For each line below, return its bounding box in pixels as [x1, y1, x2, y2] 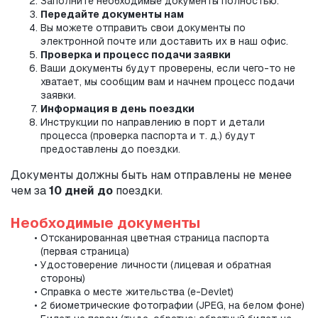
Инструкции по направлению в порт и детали [40, 116, 265, 129]
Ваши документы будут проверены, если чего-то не [40, 62, 295, 75]
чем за [11, 183, 49, 199]
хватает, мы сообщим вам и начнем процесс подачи [40, 75, 295, 89]
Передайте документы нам [40, 8, 184, 21]
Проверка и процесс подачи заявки [40, 48, 231, 62]
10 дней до [49, 183, 113, 199]
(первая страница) [40, 245, 129, 258]
